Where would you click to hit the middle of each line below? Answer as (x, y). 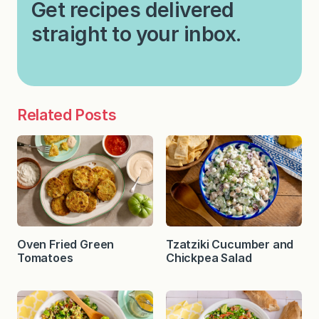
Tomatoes (47, 257)
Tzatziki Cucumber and (230, 244)
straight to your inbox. (136, 34)
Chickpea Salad (209, 257)
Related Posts (67, 115)
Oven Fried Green (66, 244)
